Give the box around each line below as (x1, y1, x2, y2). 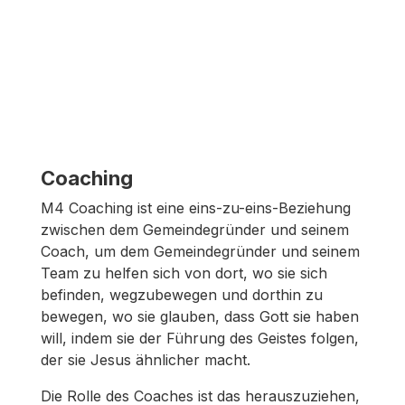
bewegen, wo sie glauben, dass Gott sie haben (40, 306, 359, 325)
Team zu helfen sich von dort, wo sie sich (40, 263, 327, 282)
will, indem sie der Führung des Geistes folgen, (40, 328, 359, 347)
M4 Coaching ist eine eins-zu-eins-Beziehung (40, 198, 351, 217)
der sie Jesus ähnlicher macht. (40, 350, 250, 369)
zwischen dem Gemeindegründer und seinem (40, 220, 349, 239)
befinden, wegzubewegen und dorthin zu (40, 285, 323, 304)
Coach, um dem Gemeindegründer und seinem (40, 241, 360, 260)
